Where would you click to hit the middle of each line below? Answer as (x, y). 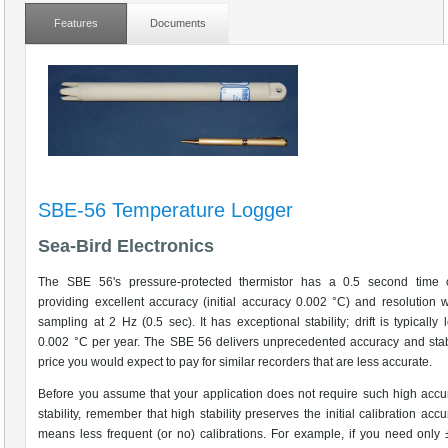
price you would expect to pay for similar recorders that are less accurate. (235, 361)
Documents (178, 23)
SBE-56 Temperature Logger (166, 209)
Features (76, 23)
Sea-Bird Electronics (126, 245)
